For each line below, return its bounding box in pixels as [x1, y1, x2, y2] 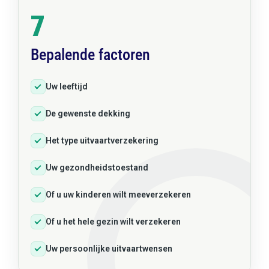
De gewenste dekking [45, 108, 130, 118]
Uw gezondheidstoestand [45, 162, 148, 172]
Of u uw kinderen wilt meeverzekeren [45, 189, 191, 199]
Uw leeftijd [45, 81, 88, 91]
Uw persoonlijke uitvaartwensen [45, 243, 172, 253]
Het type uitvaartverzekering [45, 135, 159, 145]
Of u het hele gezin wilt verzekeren [45, 216, 181, 226]
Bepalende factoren [30, 46, 150, 64]
